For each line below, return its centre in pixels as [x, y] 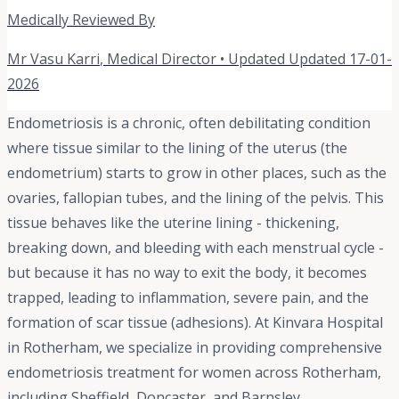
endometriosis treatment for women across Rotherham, [194, 373]
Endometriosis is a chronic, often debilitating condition [189, 123]
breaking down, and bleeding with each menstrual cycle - [195, 248]
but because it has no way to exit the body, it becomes [187, 273]
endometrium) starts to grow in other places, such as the [197, 173]
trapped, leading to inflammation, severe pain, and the [188, 298]
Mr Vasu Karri [53, 59]
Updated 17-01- [340, 59]
